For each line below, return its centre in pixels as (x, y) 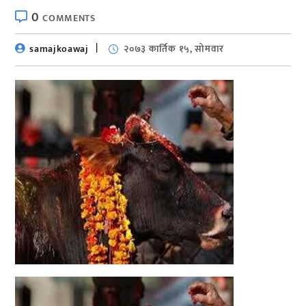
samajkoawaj (59, 48)
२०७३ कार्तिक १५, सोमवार (174, 48)
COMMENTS (69, 18)
